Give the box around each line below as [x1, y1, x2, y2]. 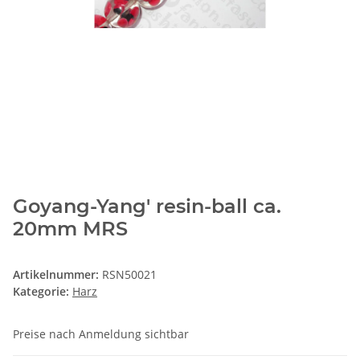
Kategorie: [13, 283, 72, 299]
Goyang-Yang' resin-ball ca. [13, 194, 281, 218]
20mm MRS [13, 216, 128, 240]
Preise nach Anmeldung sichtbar [13, 325, 189, 342]
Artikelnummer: [13, 266, 102, 282]
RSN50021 [102, 266, 157, 282]
